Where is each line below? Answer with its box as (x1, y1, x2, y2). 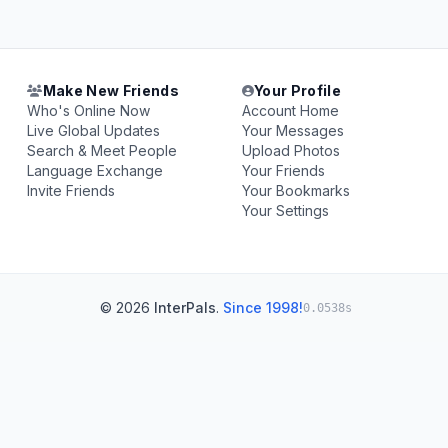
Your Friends (241, 162, 325, 179)
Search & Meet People (27, 142, 178, 159)
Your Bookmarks (241, 182, 350, 199)
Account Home (241, 102, 339, 119)
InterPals (154, 299, 216, 316)
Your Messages (241, 122, 344, 139)
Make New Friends (42, 82, 180, 99)
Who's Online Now (27, 102, 151, 119)
